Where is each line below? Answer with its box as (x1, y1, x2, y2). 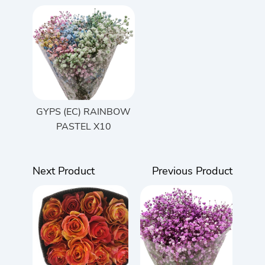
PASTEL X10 (56, 119, 111, 133)
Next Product (33, 163, 95, 178)
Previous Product (152, 163, 232, 178)
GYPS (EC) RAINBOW (36, 105, 131, 118)
